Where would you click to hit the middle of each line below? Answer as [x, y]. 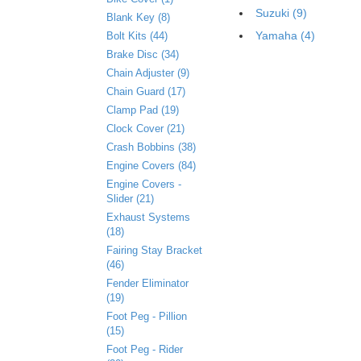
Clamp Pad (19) [143, 110]
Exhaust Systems [148, 217]
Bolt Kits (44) [137, 36]
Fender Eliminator [147, 283]
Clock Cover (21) [145, 129]
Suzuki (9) [281, 13]
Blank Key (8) [138, 17]
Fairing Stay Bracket [154, 250]
